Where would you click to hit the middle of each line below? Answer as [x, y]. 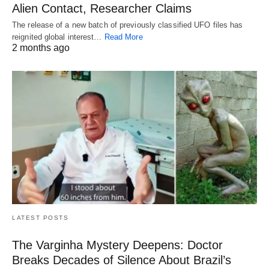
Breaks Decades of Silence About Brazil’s [122, 260]
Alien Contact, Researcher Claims [102, 8]
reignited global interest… [58, 37]
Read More [123, 37]
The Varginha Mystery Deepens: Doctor [117, 245]
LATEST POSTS [40, 217]
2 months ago [41, 47]
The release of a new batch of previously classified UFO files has [128, 25]
